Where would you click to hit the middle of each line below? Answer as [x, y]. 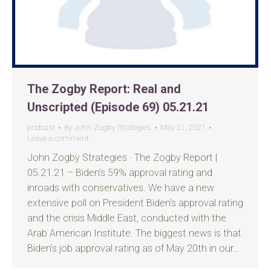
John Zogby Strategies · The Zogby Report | [122, 158]
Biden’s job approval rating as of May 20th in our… [133, 248]
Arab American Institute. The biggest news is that [134, 233]
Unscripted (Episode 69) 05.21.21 [118, 107]
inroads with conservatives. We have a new [121, 188]
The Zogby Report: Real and [104, 89]
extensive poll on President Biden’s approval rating [135, 203]
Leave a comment [58, 138]
